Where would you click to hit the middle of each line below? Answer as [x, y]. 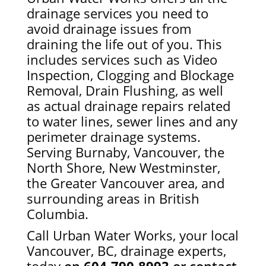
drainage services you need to [117, 13]
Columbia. [57, 213]
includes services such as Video [122, 59]
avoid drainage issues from [109, 28]
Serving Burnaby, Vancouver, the [125, 152]
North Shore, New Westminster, [123, 167]
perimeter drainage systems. [113, 136]
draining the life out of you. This [124, 44]
